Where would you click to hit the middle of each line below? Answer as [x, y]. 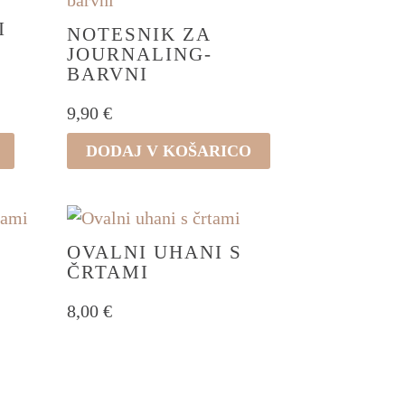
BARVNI [107, 73]
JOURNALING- [139, 53]
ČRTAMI [108, 271]
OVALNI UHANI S [154, 251]
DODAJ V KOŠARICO [168, 151]
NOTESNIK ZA [138, 33]
